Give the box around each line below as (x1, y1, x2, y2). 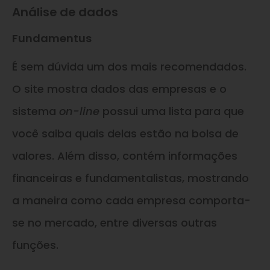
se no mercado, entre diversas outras (12, 215, 217, 231)
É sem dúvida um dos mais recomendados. (12, 59, 246, 75)
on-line (59, 104, 102, 119)
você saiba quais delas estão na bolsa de (12, 126, 239, 142)
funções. (12, 237, 58, 253)
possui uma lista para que (102, 104, 244, 119)
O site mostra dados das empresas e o (12, 81, 227, 97)
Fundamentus (12, 31, 92, 46)
